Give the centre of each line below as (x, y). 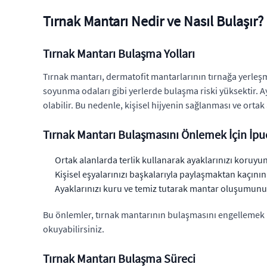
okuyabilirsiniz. (74, 229)
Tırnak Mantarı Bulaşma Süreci (119, 258)
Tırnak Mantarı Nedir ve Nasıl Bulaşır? (153, 21)
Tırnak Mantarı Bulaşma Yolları (119, 53)
